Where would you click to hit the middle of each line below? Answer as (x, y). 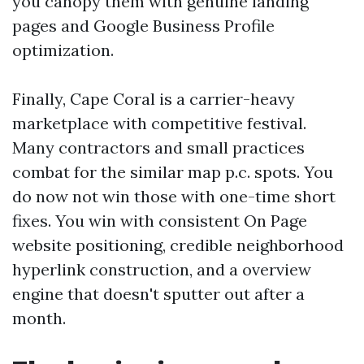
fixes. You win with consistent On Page (160, 221)
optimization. (63, 50)
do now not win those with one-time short (174, 196)
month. (39, 318)
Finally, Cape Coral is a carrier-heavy (154, 99)
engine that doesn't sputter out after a (158, 294)
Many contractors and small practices (158, 147)
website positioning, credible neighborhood (178, 245)
